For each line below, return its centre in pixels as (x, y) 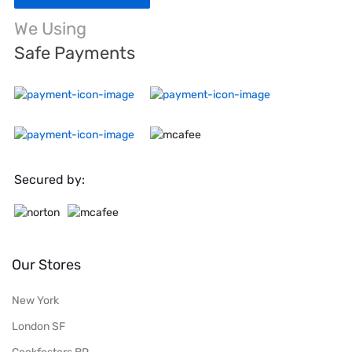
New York (35, 301)
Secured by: (49, 180)
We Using (50, 29)
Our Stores (46, 265)
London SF (38, 327)
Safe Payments (75, 53)
